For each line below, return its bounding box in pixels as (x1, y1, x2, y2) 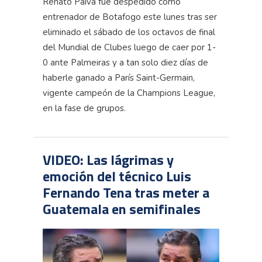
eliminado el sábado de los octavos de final (43, 26, 215, 39)
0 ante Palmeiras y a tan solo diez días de (43, 57, 208, 69)
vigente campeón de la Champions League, (43, 87, 215, 99)
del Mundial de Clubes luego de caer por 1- (43, 42, 216, 54)
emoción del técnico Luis (43, 166, 191, 187)
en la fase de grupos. (43, 102, 126, 115)
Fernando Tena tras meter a (43, 182, 209, 204)
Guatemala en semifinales (43, 198, 201, 220)
